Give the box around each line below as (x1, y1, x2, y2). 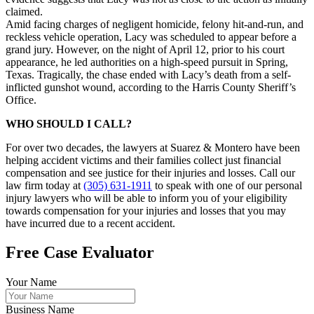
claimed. (6, 5, 43, 18)
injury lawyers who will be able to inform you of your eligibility (6, 191, 287, 204)
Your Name (6, 276, 57, 289)
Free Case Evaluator (6, 243, 154, 262)
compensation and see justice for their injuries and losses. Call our (6, 166, 295, 179)
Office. (6, 93, 36, 106)
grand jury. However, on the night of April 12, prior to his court (6, 43, 285, 55)
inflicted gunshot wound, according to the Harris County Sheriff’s (6, 81, 296, 93)
